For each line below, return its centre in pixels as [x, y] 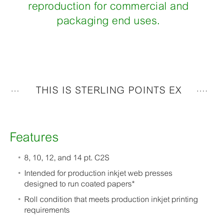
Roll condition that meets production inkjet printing [111, 199]
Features [34, 137]
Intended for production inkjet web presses [98, 173]
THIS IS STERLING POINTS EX [108, 90]
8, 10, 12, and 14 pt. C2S [67, 157]
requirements [47, 210]
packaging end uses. [108, 21]
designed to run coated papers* [79, 184]
